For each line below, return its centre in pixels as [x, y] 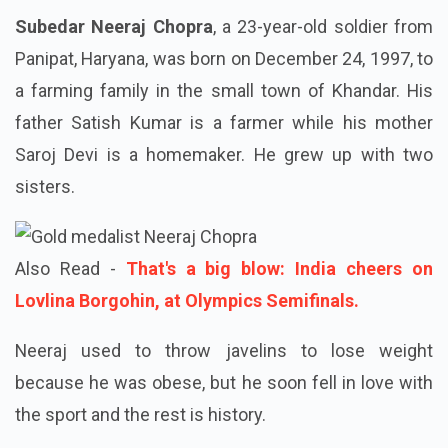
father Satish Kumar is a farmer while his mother [224, 123]
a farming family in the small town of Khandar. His [224, 91]
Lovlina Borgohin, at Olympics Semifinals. [187, 301]
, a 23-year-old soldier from [323, 27]
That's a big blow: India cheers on [279, 269]
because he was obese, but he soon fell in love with [224, 383]
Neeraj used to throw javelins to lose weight [224, 351]
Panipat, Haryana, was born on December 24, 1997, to [224, 59]
